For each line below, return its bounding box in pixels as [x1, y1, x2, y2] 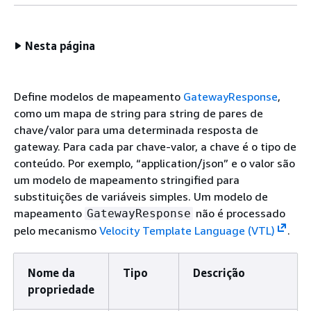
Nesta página [25, 39, 96, 53]
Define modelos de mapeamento [14, 90, 183, 103]
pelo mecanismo [14, 224, 99, 237]
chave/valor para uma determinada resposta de [14, 123, 258, 137]
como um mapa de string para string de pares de [14, 106, 263, 120]
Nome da [28, 266, 75, 280]
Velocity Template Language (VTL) [99, 224, 275, 237]
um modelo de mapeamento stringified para [14, 173, 239, 187]
